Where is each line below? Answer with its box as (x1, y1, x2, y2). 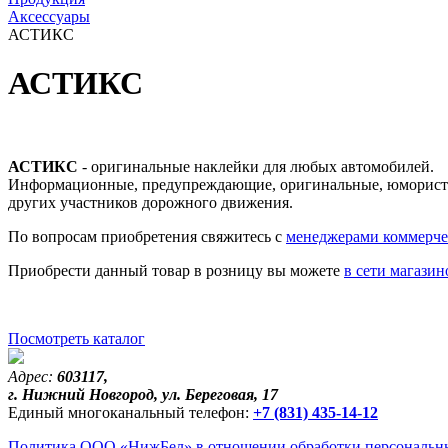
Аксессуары (8, 8, 90, 25)
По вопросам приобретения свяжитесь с (8, 227, 286, 245)
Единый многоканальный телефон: (8, 403, 249, 421)
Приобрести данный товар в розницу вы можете (8, 261, 344, 279)
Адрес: (8, 367, 53, 385)
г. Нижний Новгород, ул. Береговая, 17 (8, 385, 278, 403)
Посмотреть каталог (8, 329, 145, 347)
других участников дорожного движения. (8, 193, 293, 211)
